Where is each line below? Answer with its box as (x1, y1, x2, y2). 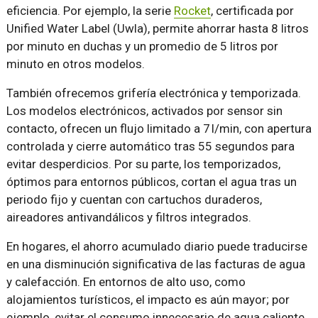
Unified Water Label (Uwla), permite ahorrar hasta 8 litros (6, 21, 309, 36)
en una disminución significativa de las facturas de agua (6, 257, 305, 272)
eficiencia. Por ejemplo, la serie (6, 4, 174, 18)
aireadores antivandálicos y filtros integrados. (6, 210, 251, 225)
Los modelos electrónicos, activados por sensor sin (6, 104, 283, 119)
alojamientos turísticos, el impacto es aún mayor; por (6, 292, 290, 307)
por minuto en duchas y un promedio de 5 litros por (6, 39, 278, 54)
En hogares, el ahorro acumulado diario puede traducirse (6, 239, 307, 254)
